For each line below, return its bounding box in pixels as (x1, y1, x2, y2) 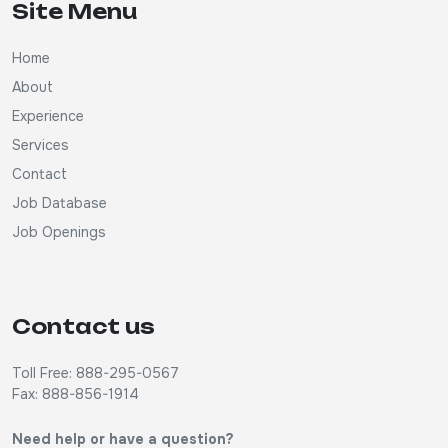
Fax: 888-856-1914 (12, 385, 139, 403)
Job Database (12, 194, 107, 212)
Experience (12, 107, 84, 125)
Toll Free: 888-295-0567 (12, 364, 179, 382)
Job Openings (12, 223, 106, 241)
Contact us (12, 314, 155, 339)
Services (12, 136, 69, 154)
